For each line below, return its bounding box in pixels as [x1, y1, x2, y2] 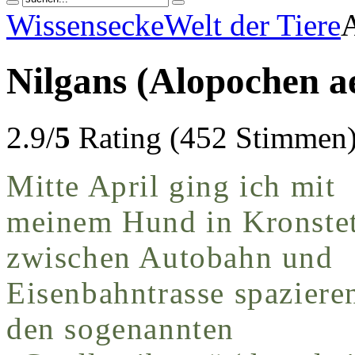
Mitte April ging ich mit [6, 168, 336, 203]
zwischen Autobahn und [6, 239, 334, 274]
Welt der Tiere [164, 8, 341, 42]
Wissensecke [6, 8, 164, 42]
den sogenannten [6, 311, 235, 345]
